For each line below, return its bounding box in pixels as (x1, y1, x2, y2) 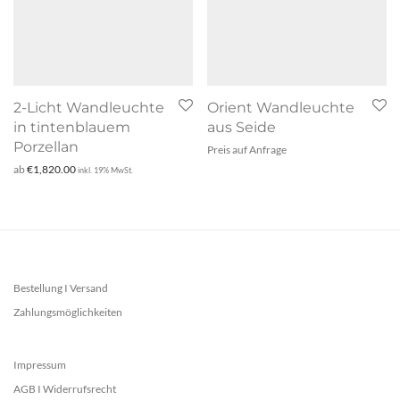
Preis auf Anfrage (207, 143, 287, 157)
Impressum (13, 358, 66, 372)
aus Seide (207, 119, 276, 137)
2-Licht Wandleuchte (13, 99, 164, 117)
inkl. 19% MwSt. (78, 165, 133, 176)
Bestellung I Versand (13, 281, 108, 296)
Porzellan (13, 138, 79, 156)
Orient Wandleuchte (207, 99, 354, 117)
